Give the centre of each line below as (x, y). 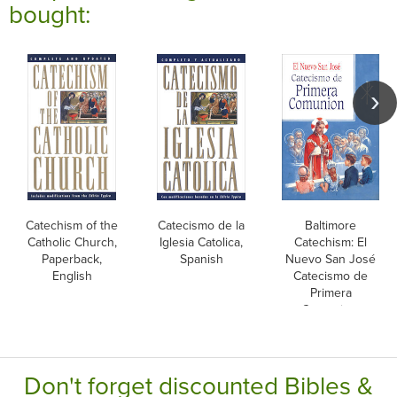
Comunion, (331, 309)
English (72, 275)
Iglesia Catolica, (201, 241)
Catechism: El (331, 241)
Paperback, (72, 258)
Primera (331, 292)
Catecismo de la (201, 225)
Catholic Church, (72, 241)
